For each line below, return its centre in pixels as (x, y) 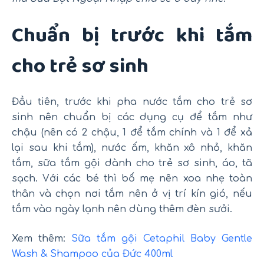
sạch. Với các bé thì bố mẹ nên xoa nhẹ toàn (132, 178)
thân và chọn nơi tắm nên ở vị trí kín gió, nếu (132, 194)
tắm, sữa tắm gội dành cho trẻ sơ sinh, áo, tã (132, 163)
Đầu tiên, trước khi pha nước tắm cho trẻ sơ (132, 102)
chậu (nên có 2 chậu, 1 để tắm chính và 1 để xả (132, 132)
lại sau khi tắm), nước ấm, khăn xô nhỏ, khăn (132, 148)
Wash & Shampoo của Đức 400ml (92, 254)
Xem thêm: (42, 238)
